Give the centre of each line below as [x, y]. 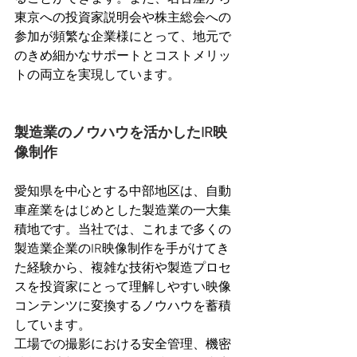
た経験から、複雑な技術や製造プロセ [123, 269]
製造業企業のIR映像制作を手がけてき [122, 249]
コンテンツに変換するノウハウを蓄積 [123, 307]
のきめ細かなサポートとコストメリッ [123, 57]
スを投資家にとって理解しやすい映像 [123, 288]
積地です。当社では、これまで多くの [123, 230]
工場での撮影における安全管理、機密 [123, 345]
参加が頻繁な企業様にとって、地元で [123, 37]
